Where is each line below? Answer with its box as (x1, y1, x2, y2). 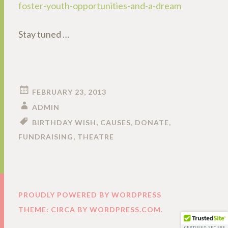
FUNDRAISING (18, 132, 73, 141)
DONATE (135, 118, 169, 127)
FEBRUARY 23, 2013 (32, 88, 106, 96)
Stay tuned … (18, 28, 69, 40)
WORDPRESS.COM (90, 205, 161, 214)
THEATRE (77, 132, 114, 141)
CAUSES (100, 118, 131, 127)
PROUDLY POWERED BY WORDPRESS (18, 190, 161, 199)
